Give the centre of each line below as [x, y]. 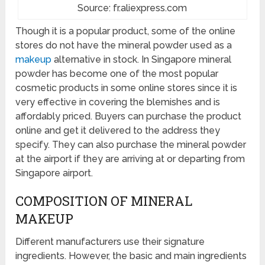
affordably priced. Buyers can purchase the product [129, 116]
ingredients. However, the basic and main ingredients [131, 256]
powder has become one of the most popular [117, 73]
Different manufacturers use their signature [110, 241]
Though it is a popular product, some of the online [126, 31]
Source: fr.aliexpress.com [132, 8]
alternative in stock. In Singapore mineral [142, 59]
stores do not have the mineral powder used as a [124, 45]
